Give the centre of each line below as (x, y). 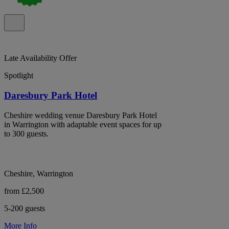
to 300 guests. (26, 133)
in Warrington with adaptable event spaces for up (83, 124)
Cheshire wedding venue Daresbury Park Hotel (81, 115)
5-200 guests (25, 208)
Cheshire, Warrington (39, 173)
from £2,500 (24, 191)
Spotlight (19, 76)
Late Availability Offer (40, 58)
